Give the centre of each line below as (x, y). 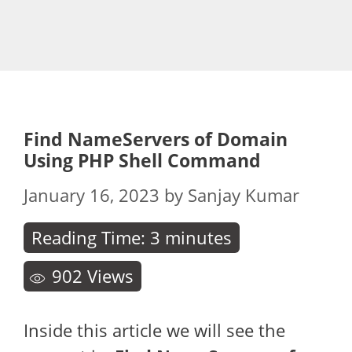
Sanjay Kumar (244, 195)
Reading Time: (91, 237)
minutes (198, 237)
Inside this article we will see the (154, 330)
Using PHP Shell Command (142, 160)
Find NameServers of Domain (156, 139)
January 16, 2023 (92, 195)
